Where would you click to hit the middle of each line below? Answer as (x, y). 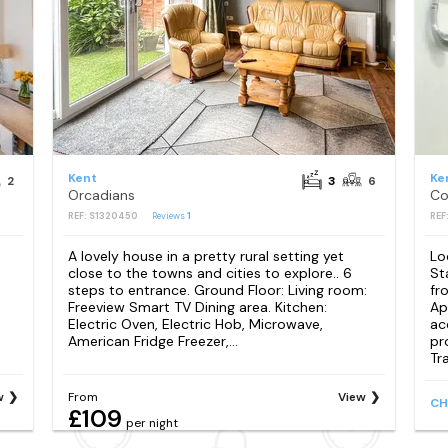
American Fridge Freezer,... (152, 341)
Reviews (169, 216)
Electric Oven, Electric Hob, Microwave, (195, 324)
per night (151, 423)
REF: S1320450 (102, 216)
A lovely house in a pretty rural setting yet (205, 256)
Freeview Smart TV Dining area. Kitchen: (197, 307)
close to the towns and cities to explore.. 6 (209, 273)
